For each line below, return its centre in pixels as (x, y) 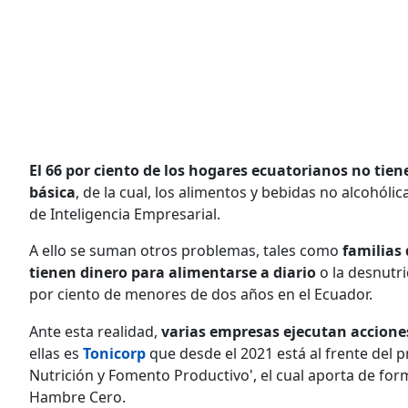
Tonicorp (116, 353)
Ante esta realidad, (95, 331)
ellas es (56, 353)
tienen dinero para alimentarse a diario (174, 272)
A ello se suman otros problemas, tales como (186, 250)
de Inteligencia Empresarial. (125, 214)
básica (52, 192)
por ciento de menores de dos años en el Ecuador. (201, 294)
